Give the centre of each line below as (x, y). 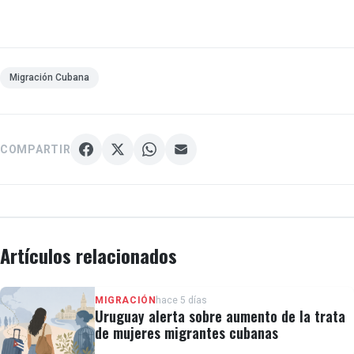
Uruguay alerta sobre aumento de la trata (220, 316)
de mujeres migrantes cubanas (186, 333)
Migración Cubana (49, 77)
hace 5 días (182, 300)
